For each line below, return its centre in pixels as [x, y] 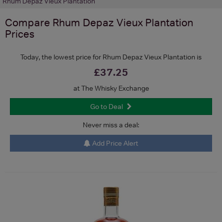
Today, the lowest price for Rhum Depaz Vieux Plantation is [111, 57]
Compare [29, 22]
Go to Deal [107, 106]
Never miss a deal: [111, 125]
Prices [20, 34]
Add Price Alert [114, 143]
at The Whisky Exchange [111, 88]
